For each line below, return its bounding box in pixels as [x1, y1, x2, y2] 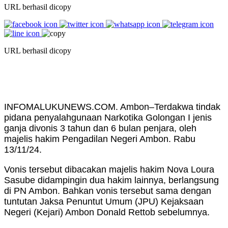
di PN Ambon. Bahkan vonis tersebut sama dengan [4, 185, 211, 196]
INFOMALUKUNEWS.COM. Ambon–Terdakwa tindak [4, 101, 220, 112]
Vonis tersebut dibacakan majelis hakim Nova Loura [4, 164, 214, 175]
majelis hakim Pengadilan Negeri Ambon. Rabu [4, 133, 195, 144]
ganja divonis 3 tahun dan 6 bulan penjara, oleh [4, 123, 196, 133]
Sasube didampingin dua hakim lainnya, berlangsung [4, 175, 219, 185]
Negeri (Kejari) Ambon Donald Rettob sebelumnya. [4, 207, 210, 217]
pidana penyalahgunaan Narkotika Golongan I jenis [4, 112, 212, 123]
